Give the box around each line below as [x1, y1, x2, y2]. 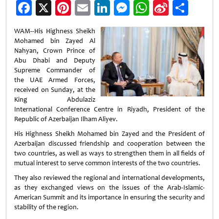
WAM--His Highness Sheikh [14, 27, 95, 35]
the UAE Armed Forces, [14, 76, 95, 84]
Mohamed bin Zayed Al [14, 37, 95, 45]
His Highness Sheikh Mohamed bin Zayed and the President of [14, 130, 205, 138]
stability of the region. [14, 203, 79, 211]
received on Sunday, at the [14, 86, 95, 94]
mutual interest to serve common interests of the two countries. [14, 159, 200, 167]
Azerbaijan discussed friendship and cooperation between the [14, 139, 205, 148]
